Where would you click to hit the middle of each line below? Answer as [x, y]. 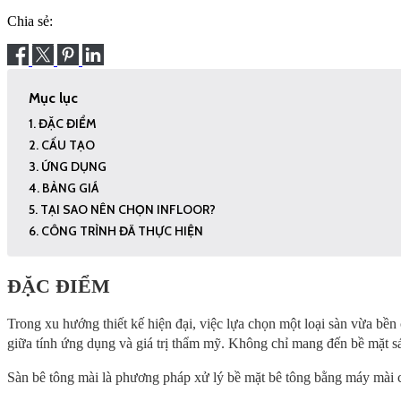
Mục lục [53, 98]
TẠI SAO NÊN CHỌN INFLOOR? [128, 210]
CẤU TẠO [68, 145]
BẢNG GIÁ [70, 188]
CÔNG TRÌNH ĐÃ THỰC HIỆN [122, 231]
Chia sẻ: [30, 21]
